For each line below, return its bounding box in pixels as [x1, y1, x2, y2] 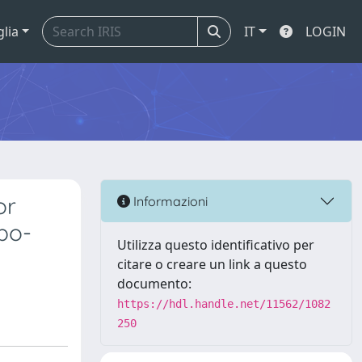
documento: [117, 275, 192, 293]
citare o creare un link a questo [117, 255, 307, 273]
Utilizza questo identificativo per [117, 236, 314, 254]
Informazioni [130, 192, 208, 209]
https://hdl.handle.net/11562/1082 [117, 297, 330, 310]
